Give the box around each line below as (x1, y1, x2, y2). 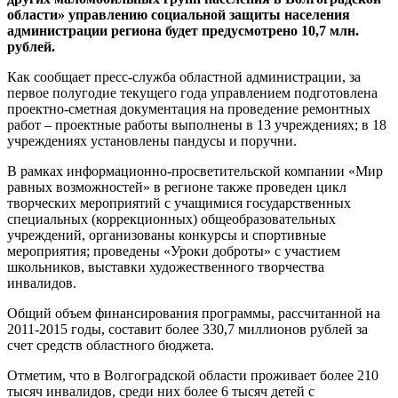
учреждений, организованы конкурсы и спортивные (7, 227, 326, 243)
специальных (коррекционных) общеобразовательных (7, 211, 336, 227)
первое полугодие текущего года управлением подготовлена (7, 84, 378, 100)
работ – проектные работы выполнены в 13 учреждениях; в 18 (7, 116, 386, 132)
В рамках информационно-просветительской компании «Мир (7, 163, 383, 179)
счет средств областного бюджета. (7, 337, 214, 353)
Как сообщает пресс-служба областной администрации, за (7, 68, 361, 84)
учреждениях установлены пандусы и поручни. (7, 132, 297, 148)
